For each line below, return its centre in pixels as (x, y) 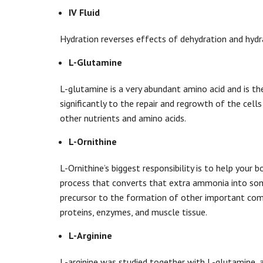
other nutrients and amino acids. (123, 118)
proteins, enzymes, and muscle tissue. (134, 212)
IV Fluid (84, 12)
